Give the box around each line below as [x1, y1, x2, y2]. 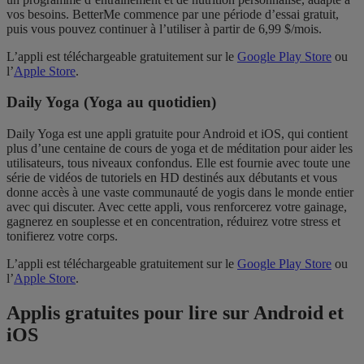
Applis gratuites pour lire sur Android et [6, 302, 344, 323]
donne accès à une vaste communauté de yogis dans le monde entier [6, 185, 353, 200]
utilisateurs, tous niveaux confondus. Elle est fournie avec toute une [6, 156, 350, 171]
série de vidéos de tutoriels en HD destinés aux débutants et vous [6, 171, 337, 185]
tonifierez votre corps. [6, 229, 118, 244]
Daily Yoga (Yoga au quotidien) [6, 93, 216, 111]
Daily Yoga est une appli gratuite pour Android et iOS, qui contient [6, 127, 348, 141]
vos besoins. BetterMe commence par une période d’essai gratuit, [6, 6, 339, 21]
